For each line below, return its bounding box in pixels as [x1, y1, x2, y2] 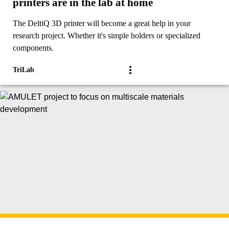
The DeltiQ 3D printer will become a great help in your [13, 19, 191, 28]
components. [13, 43, 54, 53]
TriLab [13, 66, 34, 74]
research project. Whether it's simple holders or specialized [13, 31, 200, 40]
